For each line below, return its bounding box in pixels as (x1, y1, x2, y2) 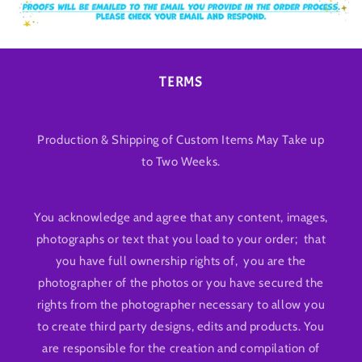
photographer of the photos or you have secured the (37, 276, 324, 291)
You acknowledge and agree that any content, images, (34, 210, 328, 225)
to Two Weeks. (141, 154, 221, 170)
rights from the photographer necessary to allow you (36, 297, 326, 313)
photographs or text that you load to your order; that (36, 232, 326, 247)
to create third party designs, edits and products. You (37, 319, 325, 335)
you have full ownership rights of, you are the (55, 254, 307, 269)
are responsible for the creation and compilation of (42, 341, 320, 356)
